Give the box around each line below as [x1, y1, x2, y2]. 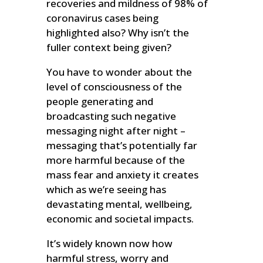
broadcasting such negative [46, 109, 177, 123]
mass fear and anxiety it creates [46, 168, 199, 182]
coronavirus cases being [46, 11, 159, 25]
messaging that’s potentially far [46, 139, 198, 153]
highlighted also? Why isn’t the [46, 26, 190, 40]
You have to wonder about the [46, 65, 193, 79]
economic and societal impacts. [46, 212, 194, 226]
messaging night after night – [46, 124, 186, 138]
